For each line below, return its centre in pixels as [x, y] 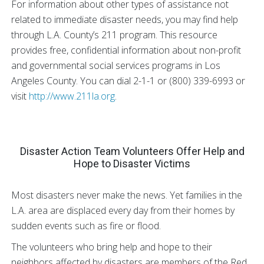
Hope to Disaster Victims [132, 163]
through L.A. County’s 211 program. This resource [114, 34]
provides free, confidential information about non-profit [126, 50]
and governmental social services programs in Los [116, 65]
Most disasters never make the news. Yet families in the [127, 195]
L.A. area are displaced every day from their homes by [123, 210]
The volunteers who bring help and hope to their [112, 247]
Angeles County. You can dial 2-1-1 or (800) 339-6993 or [128, 80]
